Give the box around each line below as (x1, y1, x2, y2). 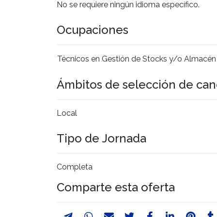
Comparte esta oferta (57, 180, 175, 194)
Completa (57, 162, 93, 171)
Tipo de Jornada (57, 131, 146, 145)
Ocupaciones (57, 22, 128, 37)
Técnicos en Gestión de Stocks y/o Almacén (57, 54, 216, 63)
